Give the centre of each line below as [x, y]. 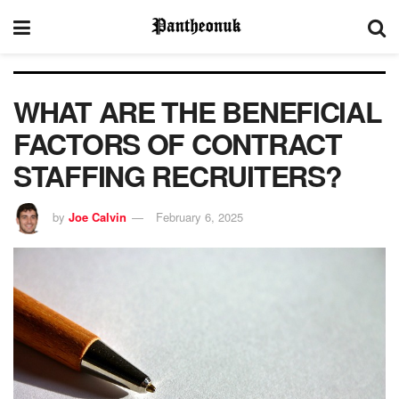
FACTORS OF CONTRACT [178, 143]
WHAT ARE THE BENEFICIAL [198, 111]
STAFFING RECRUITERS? [178, 175]
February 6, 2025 [199, 216]
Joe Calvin [98, 216]
